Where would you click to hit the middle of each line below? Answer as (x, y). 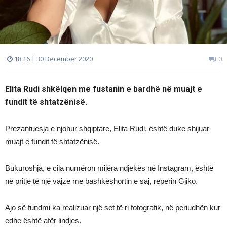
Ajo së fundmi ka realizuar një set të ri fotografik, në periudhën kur (113, 208)
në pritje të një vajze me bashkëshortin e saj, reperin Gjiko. (101, 181)
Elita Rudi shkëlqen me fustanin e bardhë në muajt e (104, 89)
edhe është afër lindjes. (43, 221)
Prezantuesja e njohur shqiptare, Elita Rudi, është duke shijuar (107, 129)
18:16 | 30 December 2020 (53, 59)
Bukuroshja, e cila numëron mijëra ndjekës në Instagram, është (109, 168)
